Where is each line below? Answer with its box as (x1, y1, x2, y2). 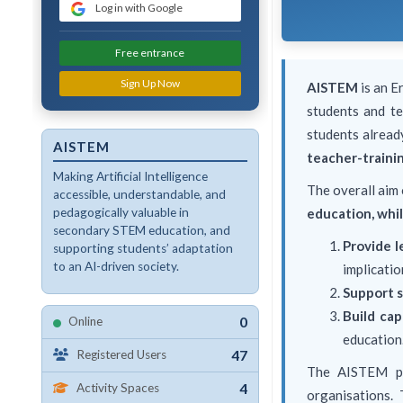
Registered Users (76, 347, 166, 363)
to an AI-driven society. (52, 258, 179, 273)
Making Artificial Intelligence (52, 168, 208, 184)
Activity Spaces (76, 381, 159, 396)
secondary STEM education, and (52, 222, 230, 237)
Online (67, 314, 103, 329)
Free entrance (115, 45, 185, 59)
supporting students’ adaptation (52, 240, 233, 255)
